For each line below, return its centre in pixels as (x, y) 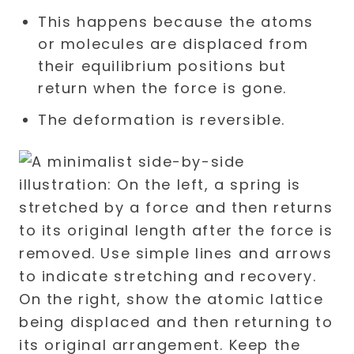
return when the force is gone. (163, 88)
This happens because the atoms (176, 22)
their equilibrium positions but (162, 66)
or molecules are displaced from (173, 44)
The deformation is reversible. (162, 120)
